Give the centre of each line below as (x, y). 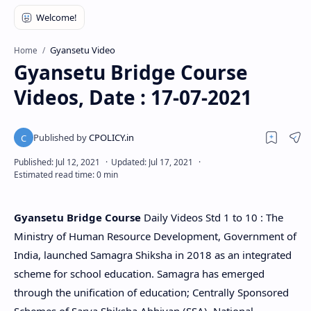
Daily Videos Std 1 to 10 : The (212, 217)
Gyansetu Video (83, 50)
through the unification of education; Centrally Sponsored (151, 292)
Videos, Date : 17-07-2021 (133, 97)
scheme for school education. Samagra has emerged (139, 274)
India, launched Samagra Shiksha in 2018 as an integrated (153, 255)
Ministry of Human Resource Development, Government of (155, 236)
